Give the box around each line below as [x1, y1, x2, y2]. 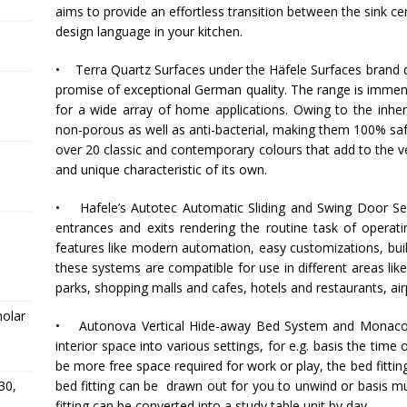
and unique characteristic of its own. [55, 161, 267, 178]
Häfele [269, 61, 308, 78]
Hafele [79, 199, 118, 216]
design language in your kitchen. [55, 23, 243, 40]
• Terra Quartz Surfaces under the [55, 61, 270, 78]
